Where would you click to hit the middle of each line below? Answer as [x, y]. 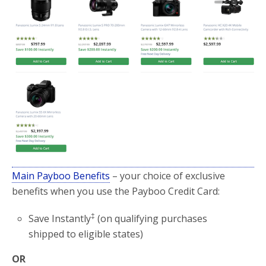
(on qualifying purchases [151, 219]
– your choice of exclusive [167, 175]
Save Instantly [60, 219]
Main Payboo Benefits [61, 175]
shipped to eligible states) [86, 234]
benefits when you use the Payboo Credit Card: [116, 191]
